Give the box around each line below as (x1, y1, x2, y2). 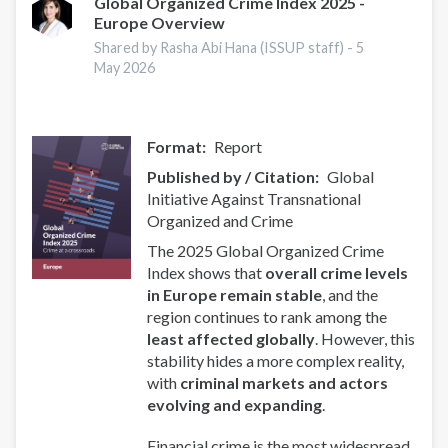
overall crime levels (265, 263, 409, 283)
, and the (322, 285, 379, 305)
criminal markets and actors (180, 373, 389, 393)
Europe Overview (94, 13, 226, 33)
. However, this (315, 329, 416, 349)
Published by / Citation (147, 167, 316, 187)
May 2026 (94, 59, 156, 77)
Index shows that (147, 263, 266, 283)
